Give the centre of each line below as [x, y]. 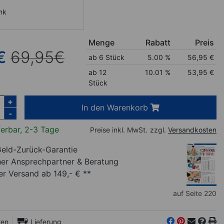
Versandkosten [192, 129]
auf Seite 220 [194, 193]
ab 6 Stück [107, 57]
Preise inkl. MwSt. [118, 129]
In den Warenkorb [116, 107]
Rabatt [158, 42]
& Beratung [97, 161]
